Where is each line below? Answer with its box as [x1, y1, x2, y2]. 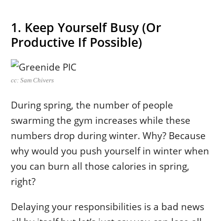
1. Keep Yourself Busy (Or [11, 18, 162, 36]
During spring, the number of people [11, 98, 174, 111]
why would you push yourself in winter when [11, 144, 210, 157]
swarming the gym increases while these [11, 113, 191, 127]
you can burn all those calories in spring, [11, 159, 190, 173]
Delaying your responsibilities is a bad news [11, 199, 205, 213]
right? [11, 174, 36, 188]
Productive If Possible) [11, 33, 143, 50]
